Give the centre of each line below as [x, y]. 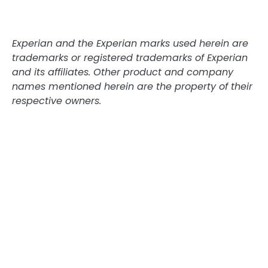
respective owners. [57, 101]
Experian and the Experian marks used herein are [130, 44]
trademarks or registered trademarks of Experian [130, 58]
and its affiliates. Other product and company [123, 72]
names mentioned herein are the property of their [132, 87]
